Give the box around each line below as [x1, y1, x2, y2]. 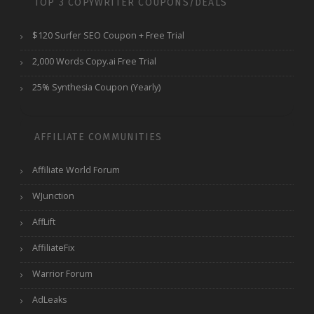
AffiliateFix [32, 242, 75, 254]
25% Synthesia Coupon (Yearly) [32, 81, 161, 94]
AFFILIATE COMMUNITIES [34, 131, 163, 144]
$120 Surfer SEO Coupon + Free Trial [32, 29, 184, 42]
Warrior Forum [32, 268, 93, 280]
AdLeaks [32, 294, 67, 306]
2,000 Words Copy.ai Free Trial [32, 55, 156, 68]
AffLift [32, 216, 55, 228]
